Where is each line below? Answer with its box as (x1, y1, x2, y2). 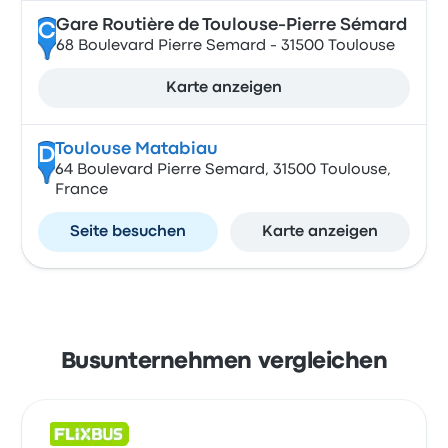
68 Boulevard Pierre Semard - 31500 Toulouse (55, 39, 395, 53)
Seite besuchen (70, 225, 187, 239)
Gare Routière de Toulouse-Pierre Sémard (55, 18, 407, 33)
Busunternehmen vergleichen (60, 352, 388, 372)
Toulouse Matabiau (54, 142, 218, 157)
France (54, 183, 108, 197)
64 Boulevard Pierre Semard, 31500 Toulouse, (54, 163, 391, 177)
